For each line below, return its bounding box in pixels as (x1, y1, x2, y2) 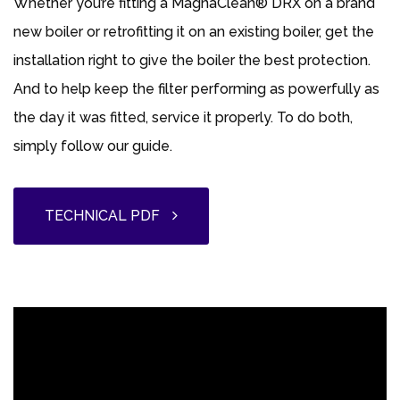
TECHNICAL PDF (45, 206, 160, 224)
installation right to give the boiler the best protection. (13, 51, 371, 69)
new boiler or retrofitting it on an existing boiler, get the (13, 22, 374, 40)
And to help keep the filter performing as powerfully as (13, 79, 379, 97)
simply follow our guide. (13, 137, 172, 154)
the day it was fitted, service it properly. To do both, (13, 108, 353, 126)
